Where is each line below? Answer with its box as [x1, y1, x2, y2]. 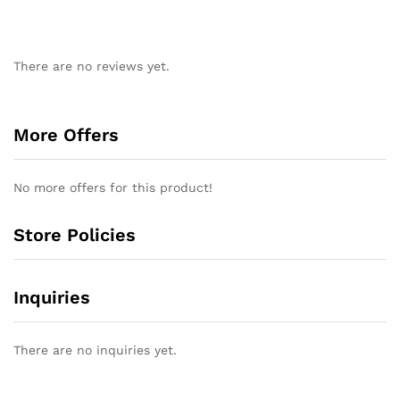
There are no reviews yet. [13, 59, 170, 74]
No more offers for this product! [13, 180, 212, 196]
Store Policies [13, 224, 136, 246]
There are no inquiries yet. [13, 343, 177, 358]
